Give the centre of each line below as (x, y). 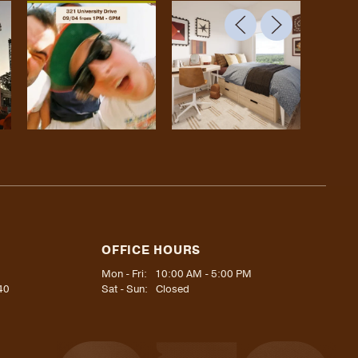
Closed (173, 289)
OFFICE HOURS (151, 250)
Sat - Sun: (125, 289)
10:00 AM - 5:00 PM (204, 274)
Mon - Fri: (125, 274)
